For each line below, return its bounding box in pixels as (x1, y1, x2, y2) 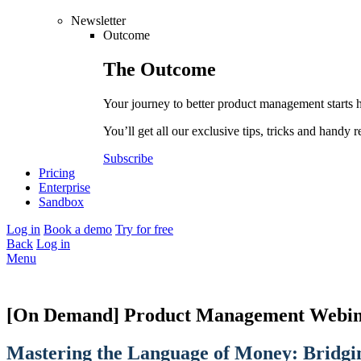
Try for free (115, 222, 173, 236)
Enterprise (39, 180, 90, 194)
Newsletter (71, 13, 126, 27)
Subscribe (103, 151, 153, 165)
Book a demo (44, 222, 112, 236)
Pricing (39, 165, 75, 180)
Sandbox (39, 194, 84, 209)
